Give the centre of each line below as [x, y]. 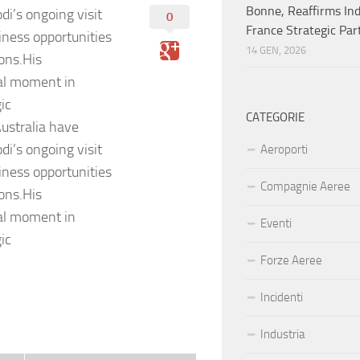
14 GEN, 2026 [276, 51]
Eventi [276, 224]
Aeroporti [284, 150]
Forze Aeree [291, 261]
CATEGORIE [275, 118]
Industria [282, 335]
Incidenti [282, 298]
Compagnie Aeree [305, 187]
